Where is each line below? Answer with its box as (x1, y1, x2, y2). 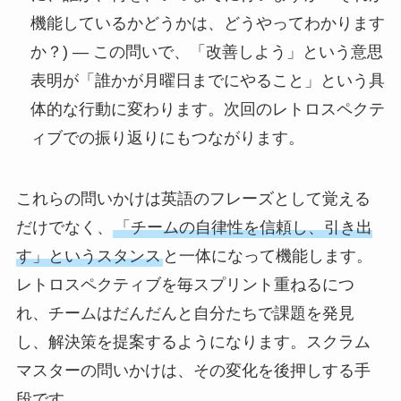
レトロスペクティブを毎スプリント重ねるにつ (15, 276, 354, 294)
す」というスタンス (15, 247, 161, 266)
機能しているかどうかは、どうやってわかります (30, 14, 385, 33)
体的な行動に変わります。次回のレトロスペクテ (30, 100, 385, 119)
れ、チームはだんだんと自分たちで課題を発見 (15, 304, 354, 323)
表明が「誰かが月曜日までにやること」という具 (30, 72, 385, 90)
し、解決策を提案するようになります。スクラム (15, 333, 371, 352)
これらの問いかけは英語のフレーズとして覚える (15, 190, 371, 209)
